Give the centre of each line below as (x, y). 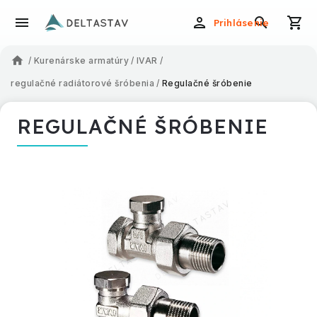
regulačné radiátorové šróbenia (82, 83)
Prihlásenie (241, 23)
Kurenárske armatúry (81, 60)
